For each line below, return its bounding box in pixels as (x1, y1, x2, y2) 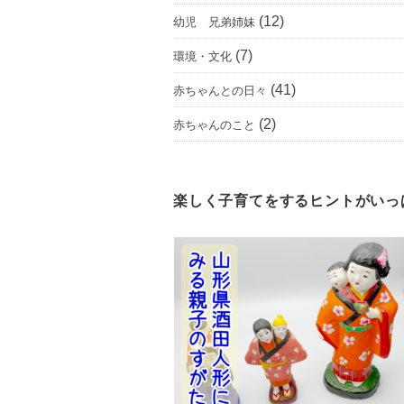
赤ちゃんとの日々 (173, 84, 267, 97)
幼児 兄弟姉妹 (173, 15, 255, 29)
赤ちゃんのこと (173, 118, 255, 132)
